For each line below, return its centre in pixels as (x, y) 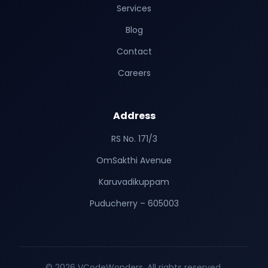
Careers (134, 73)
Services (134, 8)
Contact (134, 51)
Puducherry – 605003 (134, 203)
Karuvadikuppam (134, 182)
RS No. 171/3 (134, 138)
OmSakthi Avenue (134, 160)
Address (134, 115)
